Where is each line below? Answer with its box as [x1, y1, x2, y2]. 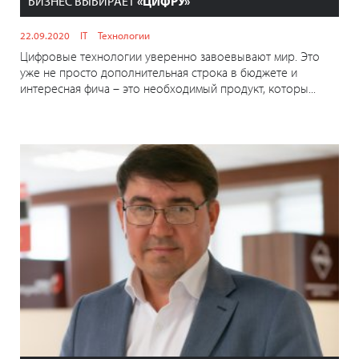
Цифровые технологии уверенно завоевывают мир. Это [20, 48, 320, 65]
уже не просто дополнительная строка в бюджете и [20, 64, 297, 81]
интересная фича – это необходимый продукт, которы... [20, 80, 316, 97]
